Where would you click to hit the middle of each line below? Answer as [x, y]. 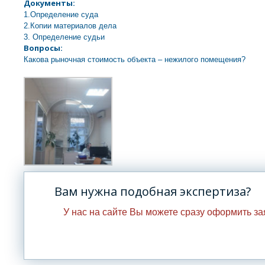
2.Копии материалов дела [70, 25]
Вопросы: [43, 48]
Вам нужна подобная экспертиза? [153, 191]
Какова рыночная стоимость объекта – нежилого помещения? [135, 59]
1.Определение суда [61, 14]
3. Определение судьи [64, 37]
